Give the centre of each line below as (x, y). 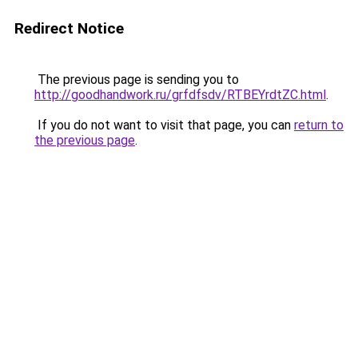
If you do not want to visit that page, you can (164, 125)
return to (319, 125)
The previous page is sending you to (137, 80)
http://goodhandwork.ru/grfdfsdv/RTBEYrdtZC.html (180, 95)
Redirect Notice (69, 28)
